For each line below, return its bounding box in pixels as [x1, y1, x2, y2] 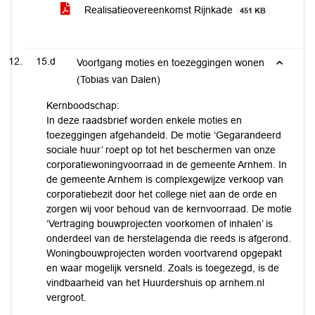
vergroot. [46, 292, 86, 303]
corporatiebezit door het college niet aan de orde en [46, 188, 277, 200]
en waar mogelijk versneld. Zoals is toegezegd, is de [46, 262, 279, 274]
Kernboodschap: [46, 100, 120, 111]
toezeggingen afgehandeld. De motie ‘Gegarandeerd [46, 129, 281, 141]
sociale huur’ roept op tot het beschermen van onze [46, 144, 276, 155]
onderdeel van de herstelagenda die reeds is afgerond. [46, 233, 291, 244]
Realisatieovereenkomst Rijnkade [82, 4, 236, 15]
